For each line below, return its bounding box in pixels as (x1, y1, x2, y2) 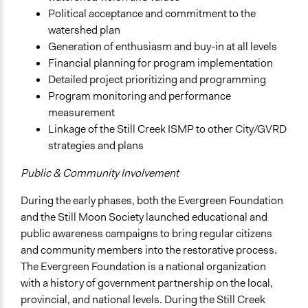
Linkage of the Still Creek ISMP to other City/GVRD (48, 122, 287, 137)
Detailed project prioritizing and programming (48, 72, 266, 87)
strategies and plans (48, 138, 144, 153)
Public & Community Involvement (21, 166, 179, 181)
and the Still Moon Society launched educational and (21, 210, 267, 225)
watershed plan (48, 23, 120, 38)
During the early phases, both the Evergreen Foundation (21, 193, 283, 208)
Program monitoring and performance (48, 89, 231, 104)
